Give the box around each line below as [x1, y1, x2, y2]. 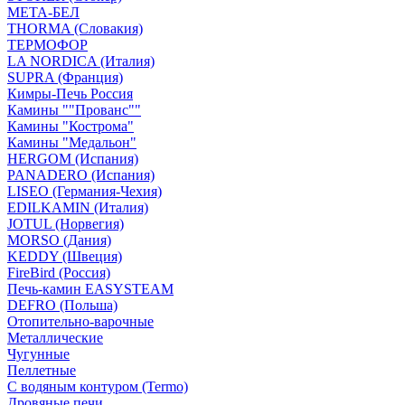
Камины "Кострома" [7, 118, 134, 134]
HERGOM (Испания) [7, 151, 138, 166]
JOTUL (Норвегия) [7, 216, 124, 231]
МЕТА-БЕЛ [7, 5, 80, 20]
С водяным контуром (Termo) [7, 379, 188, 394]
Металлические [7, 330, 103, 345]
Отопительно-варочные [7, 314, 154, 329]
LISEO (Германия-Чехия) [7, 184, 162, 199]
